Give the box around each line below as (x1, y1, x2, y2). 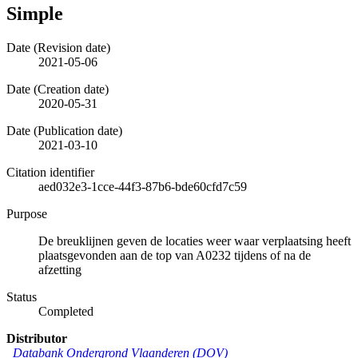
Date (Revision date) (6, 40, 110, 54)
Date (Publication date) (6, 123, 122, 137)
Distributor (6, 331, 67, 345)
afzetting (38, 262, 82, 276)
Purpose (6, 206, 47, 221)
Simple (6, 2, 63, 24)
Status (6, 289, 37, 304)
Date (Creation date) (6, 82, 109, 96)
